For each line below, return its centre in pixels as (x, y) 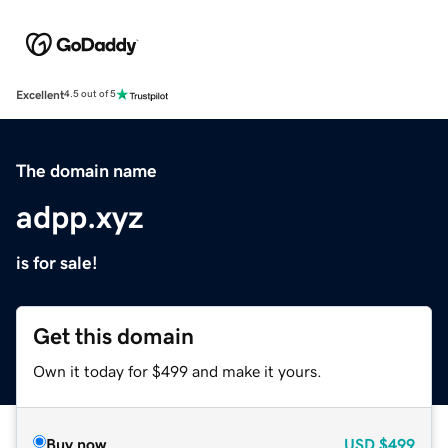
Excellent (40, 94)
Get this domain (113, 336)
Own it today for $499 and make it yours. (177, 370)
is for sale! (57, 262)
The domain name (86, 170)
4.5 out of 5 (90, 94)
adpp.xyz (80, 216)
